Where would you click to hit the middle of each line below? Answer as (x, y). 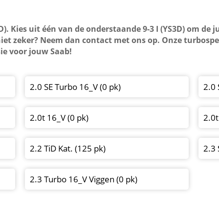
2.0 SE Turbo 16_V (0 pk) (76, 87)
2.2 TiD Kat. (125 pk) (68, 149)
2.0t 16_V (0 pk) (59, 118)
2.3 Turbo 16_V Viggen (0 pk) (84, 179)
